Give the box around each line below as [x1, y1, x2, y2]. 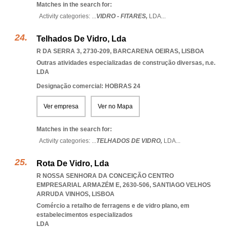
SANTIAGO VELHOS [153, 181, 211, 188]
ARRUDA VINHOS [36, 191, 89, 198]
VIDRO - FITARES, [96, 13, 149, 20]
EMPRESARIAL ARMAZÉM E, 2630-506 [36, 181, 149, 188]
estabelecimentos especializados [36, 211, 133, 218]
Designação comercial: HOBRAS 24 [36, 83, 140, 90]
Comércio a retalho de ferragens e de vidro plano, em [36, 202, 190, 209]
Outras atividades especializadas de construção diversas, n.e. [36, 59, 215, 66]
